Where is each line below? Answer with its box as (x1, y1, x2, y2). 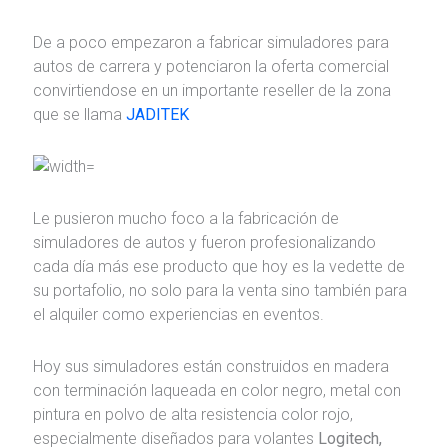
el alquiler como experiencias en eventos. (32, 305, 324, 325)
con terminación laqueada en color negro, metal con (32, 381, 401, 401)
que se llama (32, 105, 126, 125)
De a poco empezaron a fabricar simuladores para (32, 33, 389, 53)
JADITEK (125, 105, 189, 125)
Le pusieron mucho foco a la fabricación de (32, 209, 339, 229)
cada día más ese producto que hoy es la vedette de (32, 257, 405, 277)
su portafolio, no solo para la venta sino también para (32, 281, 407, 301)
